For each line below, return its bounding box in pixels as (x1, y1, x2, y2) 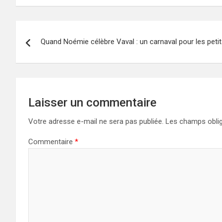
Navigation (15, 21, 91, 40)
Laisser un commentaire (28, 96, 157, 110)
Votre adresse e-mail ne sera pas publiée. (28, 117, 164, 126)
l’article (15, 61, 67, 80)
